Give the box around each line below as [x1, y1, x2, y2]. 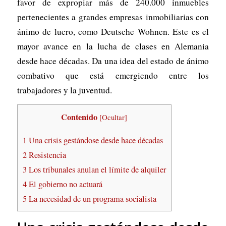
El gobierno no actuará [26, 178, 102, 190]
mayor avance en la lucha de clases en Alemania [17, 40, 209, 52]
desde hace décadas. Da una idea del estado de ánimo [17, 54, 209, 67]
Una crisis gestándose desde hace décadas [26, 134, 163, 146]
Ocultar [102, 112, 125, 123]
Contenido [61, 111, 98, 124]
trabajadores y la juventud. [17, 84, 112, 96]
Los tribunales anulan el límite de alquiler [26, 163, 166, 175]
